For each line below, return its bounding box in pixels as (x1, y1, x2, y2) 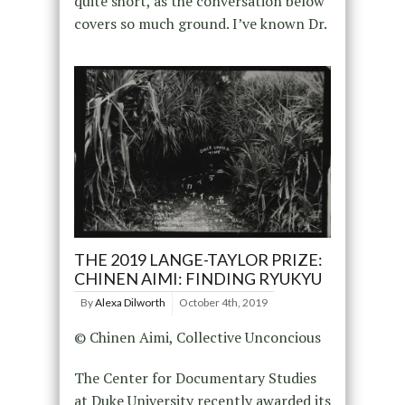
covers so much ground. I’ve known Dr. (73, 14, 327, 34)
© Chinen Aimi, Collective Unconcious (73, 326, 321, 347)
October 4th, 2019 (178, 295, 268, 309)
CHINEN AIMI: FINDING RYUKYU (73, 268, 322, 288)
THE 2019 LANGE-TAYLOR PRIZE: (73, 249, 323, 269)
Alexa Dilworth (94, 295, 165, 309)
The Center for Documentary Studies (73, 367, 316, 388)
